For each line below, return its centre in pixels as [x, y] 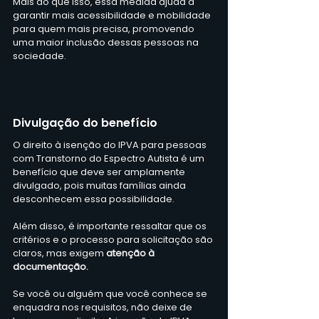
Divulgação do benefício [85, 122]
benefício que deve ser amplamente [100, 172]
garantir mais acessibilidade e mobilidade [113, 15]
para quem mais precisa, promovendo [105, 28]
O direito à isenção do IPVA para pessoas [111, 145]
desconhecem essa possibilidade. [95, 199]
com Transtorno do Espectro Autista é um [110, 158]
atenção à [131, 253]
